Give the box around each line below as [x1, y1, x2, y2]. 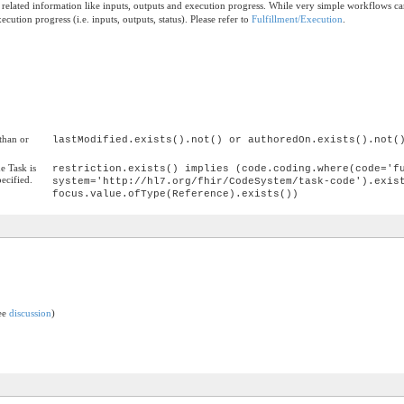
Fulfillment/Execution [252, 13, 343, 24]
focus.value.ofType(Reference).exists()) [52, 188, 298, 199]
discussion [9, 307, 51, 318]
